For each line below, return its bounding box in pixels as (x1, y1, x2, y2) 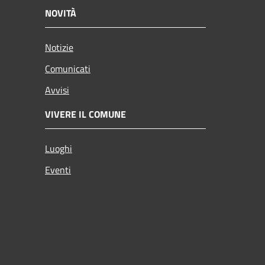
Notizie (45, 40, 73, 54)
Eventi (45, 162, 71, 177)
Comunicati (45, 61, 91, 76)
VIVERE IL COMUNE (45, 106, 126, 121)
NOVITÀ (45, 5, 76, 20)
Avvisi (45, 82, 69, 97)
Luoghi (45, 141, 72, 156)
